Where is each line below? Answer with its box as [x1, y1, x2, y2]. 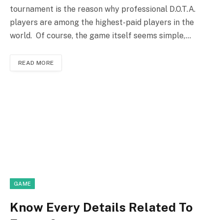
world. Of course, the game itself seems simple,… [10, 30, 191, 40]
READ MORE [18, 59, 54, 66]
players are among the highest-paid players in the [10, 17, 194, 27]
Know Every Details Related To [10, 200, 193, 215]
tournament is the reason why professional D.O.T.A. [10, 4, 195, 14]
